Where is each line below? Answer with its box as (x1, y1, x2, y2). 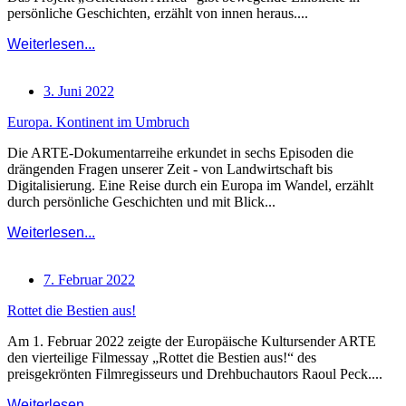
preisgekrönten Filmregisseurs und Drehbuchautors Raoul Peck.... (7, 366, 382, 382)
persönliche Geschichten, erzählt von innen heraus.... (7, 5, 308, 22)
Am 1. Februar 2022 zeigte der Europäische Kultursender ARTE (7, 333, 376, 350)
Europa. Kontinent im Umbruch (7, 114, 189, 130)
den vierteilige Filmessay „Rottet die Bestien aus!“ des (7, 350, 316, 366)
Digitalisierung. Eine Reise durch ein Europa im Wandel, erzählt (7, 178, 373, 194)
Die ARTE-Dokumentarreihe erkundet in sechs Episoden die (7, 145, 353, 161)
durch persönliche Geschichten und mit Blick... (7, 194, 275, 210)
